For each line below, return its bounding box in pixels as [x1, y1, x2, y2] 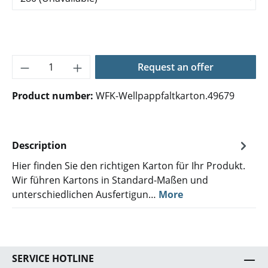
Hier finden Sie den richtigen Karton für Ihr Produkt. [12, 159, 245, 172]
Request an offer [137, 60, 214, 74]
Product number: [12, 89, 96, 102]
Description [12, 139, 67, 152]
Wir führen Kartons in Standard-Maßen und [12, 173, 208, 187]
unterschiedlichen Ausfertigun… [12, 188, 159, 201]
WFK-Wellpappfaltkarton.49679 [96, 89, 234, 102]
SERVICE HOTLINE [12, 252, 94, 265]
